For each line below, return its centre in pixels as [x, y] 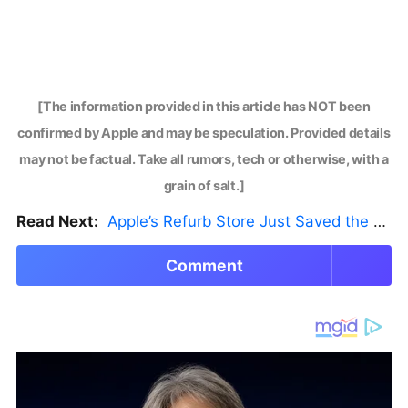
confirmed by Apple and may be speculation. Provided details [204, 133]
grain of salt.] [204, 186]
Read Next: [57, 222]
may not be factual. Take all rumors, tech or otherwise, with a [204, 159]
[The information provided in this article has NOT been [204, 107]
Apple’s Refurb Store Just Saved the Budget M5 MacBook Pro [240, 222]
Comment [204, 266]
